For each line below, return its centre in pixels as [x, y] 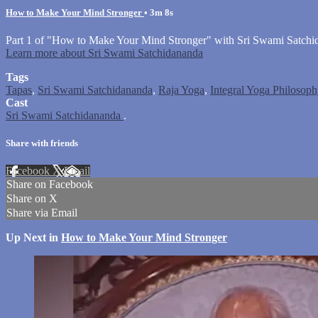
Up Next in [33, 238]
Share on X [32, 199]
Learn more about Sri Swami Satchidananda [104, 53]
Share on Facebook [50, 185]
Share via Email [42, 213]
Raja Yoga [181, 89]
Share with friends [42, 143]
